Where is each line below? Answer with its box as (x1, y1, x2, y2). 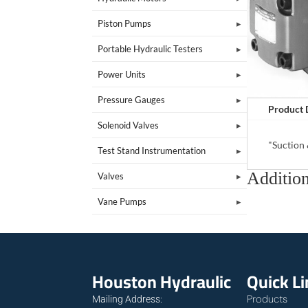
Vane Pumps (98, 195, 147, 207)
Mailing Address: (92, 293, 163, 305)
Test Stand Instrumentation (98, 144, 206, 156)
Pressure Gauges (98, 93, 166, 105)
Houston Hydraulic (92, 265, 232, 298)
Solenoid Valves (98, 119, 159, 131)
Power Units (98, 68, 146, 80)
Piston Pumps (98, 17, 152, 29)
